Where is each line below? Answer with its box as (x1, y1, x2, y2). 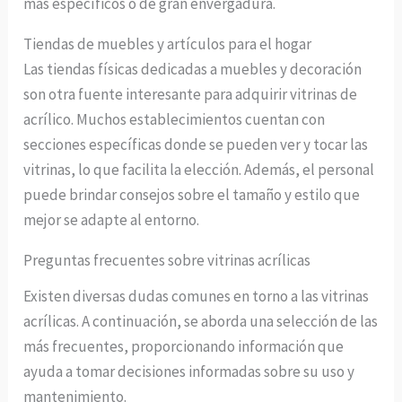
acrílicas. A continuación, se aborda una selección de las (23, 311, 379, 332)
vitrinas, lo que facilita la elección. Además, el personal (23, 160, 375, 180)
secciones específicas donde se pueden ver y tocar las (23, 135, 369, 155)
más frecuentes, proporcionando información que (23, 336, 345, 357)
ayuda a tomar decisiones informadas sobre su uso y (23, 362, 355, 382)
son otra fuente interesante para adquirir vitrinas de (23, 84, 358, 105)
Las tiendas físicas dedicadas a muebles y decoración (23, 59, 363, 80)
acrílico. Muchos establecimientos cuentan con (23, 109, 326, 130)
